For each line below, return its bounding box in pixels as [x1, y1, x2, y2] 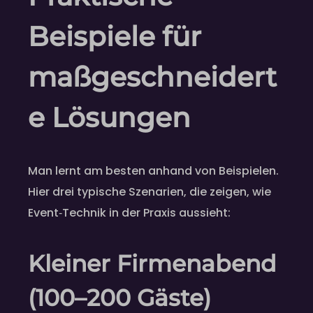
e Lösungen [28, 101, 191, 135]
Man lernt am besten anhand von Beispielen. [28, 162, 279, 179]
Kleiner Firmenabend [28, 249, 277, 277]
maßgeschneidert [28, 60, 277, 94]
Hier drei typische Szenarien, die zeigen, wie [28, 183, 271, 200]
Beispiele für [28, 20, 201, 54]
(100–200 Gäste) [28, 283, 211, 312]
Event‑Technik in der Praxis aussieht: [28, 204, 231, 221]
